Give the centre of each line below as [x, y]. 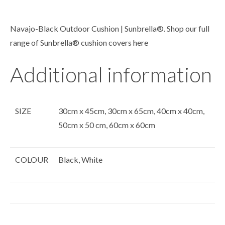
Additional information [111, 75]
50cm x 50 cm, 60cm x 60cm [107, 125]
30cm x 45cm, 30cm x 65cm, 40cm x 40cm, [131, 111]
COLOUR [32, 160]
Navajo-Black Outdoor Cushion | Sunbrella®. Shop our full [110, 29]
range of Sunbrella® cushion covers [72, 43]
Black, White [80, 160]
